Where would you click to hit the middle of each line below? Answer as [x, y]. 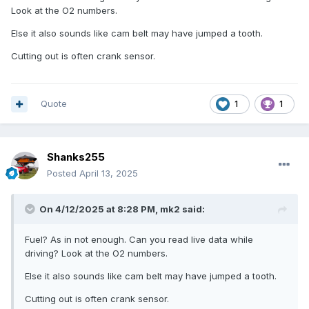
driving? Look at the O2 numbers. [96, 253]
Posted [63, 173]
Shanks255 [76, 157]
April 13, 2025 [109, 173]
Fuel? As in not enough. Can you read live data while [139, 240]
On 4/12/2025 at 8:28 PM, [100, 209]
